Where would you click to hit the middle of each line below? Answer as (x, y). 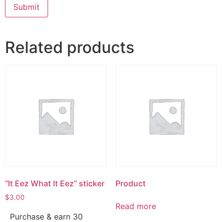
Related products (70, 48)
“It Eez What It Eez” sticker (55, 183)
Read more (136, 206)
